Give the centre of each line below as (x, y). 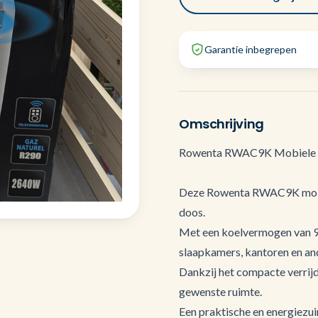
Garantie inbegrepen (251, 49)
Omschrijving (221, 124)
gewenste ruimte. (220, 291)
